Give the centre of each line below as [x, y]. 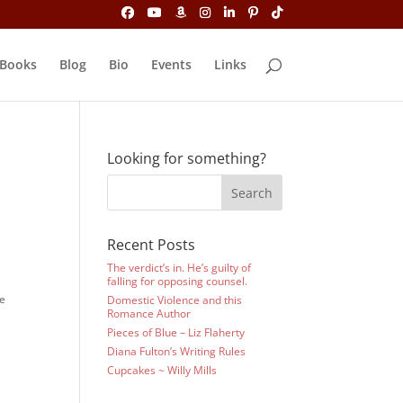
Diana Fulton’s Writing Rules [177, 351]
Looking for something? [187, 158]
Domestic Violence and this [175, 300]
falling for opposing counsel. [178, 281]
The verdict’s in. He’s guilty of [179, 268]
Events [171, 64]
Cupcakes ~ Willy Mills [162, 370]
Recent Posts [152, 245]
